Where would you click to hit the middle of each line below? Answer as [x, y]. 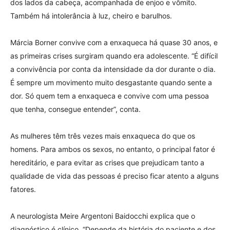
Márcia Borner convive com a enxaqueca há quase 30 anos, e [114, 43]
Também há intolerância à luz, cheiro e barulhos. [91, 16]
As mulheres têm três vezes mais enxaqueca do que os [103, 136]
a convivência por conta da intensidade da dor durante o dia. [113, 69]
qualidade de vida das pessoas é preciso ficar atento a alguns [114, 176]
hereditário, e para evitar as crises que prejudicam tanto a [107, 163]
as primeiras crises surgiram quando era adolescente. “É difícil [114, 56]
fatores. [23, 189]
